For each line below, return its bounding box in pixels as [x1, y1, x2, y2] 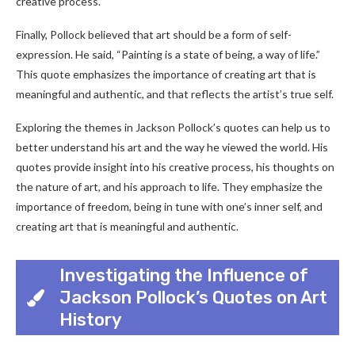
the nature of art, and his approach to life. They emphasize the [16, 180, 323, 193]
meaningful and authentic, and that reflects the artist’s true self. [16, 87, 334, 101]
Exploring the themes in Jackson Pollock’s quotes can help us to [16, 120, 330, 134]
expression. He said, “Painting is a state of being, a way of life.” [16, 48, 320, 61]
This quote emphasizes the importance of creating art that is [16, 67, 316, 81]
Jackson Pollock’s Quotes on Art [59, 286, 327, 308]
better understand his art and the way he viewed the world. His [16, 140, 328, 154]
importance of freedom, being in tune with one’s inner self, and [16, 200, 323, 213]
